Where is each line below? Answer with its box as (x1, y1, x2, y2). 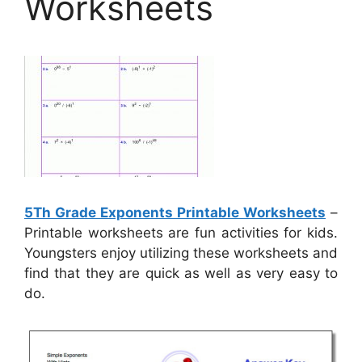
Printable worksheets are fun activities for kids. (24, 225, 338, 242)
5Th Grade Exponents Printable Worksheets (24, 204, 326, 221)
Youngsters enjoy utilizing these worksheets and (24, 245, 338, 262)
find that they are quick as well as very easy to (24, 265, 338, 282)
